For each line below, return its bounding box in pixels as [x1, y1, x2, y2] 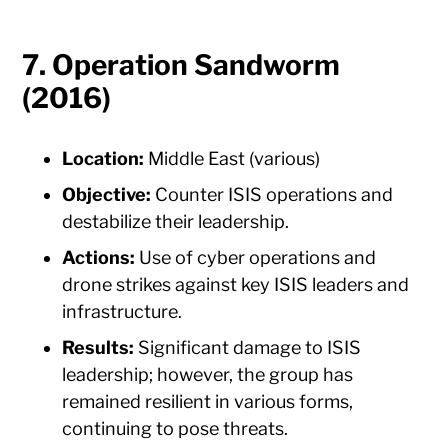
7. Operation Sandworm [22, 48, 341, 83]
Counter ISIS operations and [151, 184, 394, 206]
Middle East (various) [144, 148, 321, 170]
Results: [62, 337, 135, 359]
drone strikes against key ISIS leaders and [62, 274, 410, 296]
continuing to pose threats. [62, 418, 289, 440]
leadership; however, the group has [62, 364, 354, 386]
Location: [62, 148, 145, 170]
